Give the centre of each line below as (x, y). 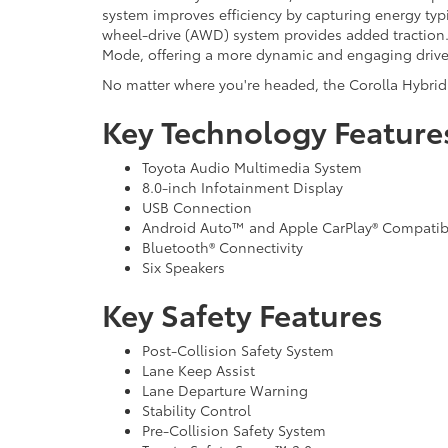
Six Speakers (183, 266)
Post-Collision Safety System (238, 349)
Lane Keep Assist (198, 369)
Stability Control (196, 409)
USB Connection (197, 206)
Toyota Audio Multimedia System (252, 166)
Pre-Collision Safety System (234, 429)
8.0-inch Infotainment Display (242, 186)
